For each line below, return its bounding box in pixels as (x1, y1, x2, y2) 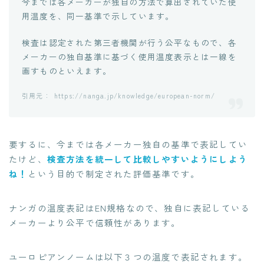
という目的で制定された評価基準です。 (28, 167, 200, 180)
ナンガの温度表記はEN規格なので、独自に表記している (9, 202, 250, 214)
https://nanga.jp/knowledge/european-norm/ (54, 91, 216, 101)
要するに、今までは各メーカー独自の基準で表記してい (9, 138, 248, 151)
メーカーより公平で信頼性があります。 (9, 216, 181, 229)
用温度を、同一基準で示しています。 (22, 10, 174, 22)
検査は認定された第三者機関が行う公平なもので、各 (22, 37, 237, 49)
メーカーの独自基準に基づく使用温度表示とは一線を (22, 51, 237, 63)
